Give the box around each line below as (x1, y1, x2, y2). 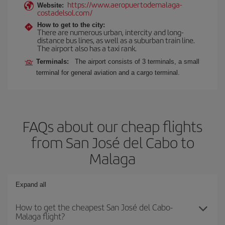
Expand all (16, 181, 46, 188)
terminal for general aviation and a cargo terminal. (36, 69, 180, 76)
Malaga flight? (16, 210, 65, 222)
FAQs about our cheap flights (23, 116, 202, 137)
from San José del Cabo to (31, 132, 194, 153)
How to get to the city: (37, 21, 105, 29)
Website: (37, 2, 64, 9)
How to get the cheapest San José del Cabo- (16, 201, 173, 213)
